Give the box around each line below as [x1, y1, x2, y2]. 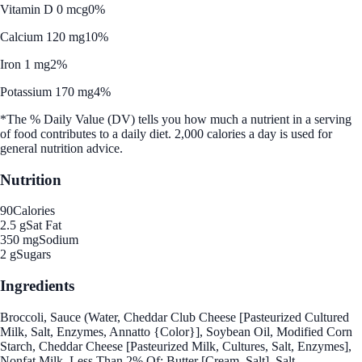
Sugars [16, 247, 51, 262]
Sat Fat [26, 218, 61, 233]
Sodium [39, 233, 78, 247]
